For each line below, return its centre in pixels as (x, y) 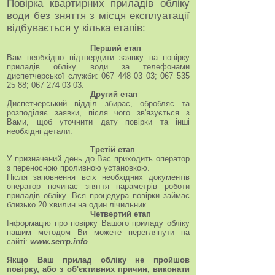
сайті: (18, 242)
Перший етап (74, 48)
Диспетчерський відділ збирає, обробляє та (98, 103)
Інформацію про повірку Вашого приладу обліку (98, 223)
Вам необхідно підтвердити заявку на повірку (98, 57)
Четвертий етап (79, 214)
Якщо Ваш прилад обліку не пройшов (98, 260)
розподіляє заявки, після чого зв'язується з (98, 113)
